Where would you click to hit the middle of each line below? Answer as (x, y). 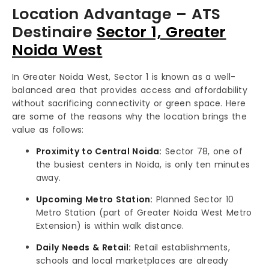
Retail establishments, (180, 247)
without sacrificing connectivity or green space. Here (129, 103)
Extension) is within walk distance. (110, 225)
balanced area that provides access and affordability (130, 90)
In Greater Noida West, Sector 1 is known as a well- (124, 77)
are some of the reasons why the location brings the (129, 116)
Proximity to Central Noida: (99, 151)
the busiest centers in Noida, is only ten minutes (143, 164)
